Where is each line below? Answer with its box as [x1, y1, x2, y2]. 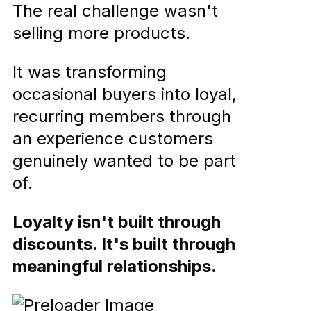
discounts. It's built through [12, 233, 235, 254]
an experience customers [12, 128, 213, 149]
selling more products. [12, 22, 190, 43]
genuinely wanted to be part [12, 150, 236, 171]
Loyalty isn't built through [12, 211, 221, 232]
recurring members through [12, 106, 231, 126]
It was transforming [12, 61, 167, 82]
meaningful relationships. [12, 255, 217, 276]
